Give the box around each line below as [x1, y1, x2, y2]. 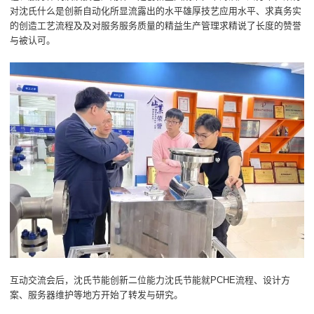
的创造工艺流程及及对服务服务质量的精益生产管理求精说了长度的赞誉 [10, 20, 302, 32]
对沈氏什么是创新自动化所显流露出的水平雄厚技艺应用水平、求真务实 [10, 6, 302, 17]
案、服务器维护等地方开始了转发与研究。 [10, 289, 184, 300]
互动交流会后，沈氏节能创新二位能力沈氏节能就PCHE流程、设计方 [10, 274, 291, 285]
